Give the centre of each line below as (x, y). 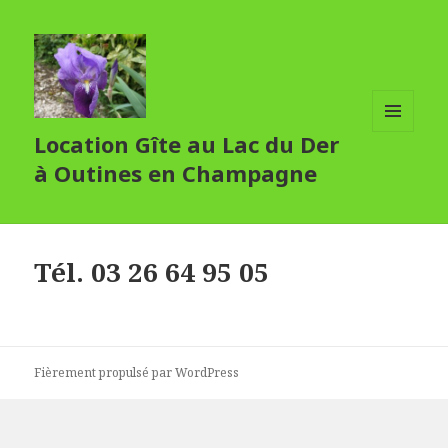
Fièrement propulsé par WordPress (137, 373)
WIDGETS (401, 174)
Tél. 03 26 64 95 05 (152, 272)
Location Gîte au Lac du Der (187, 144)
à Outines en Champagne (176, 173)
